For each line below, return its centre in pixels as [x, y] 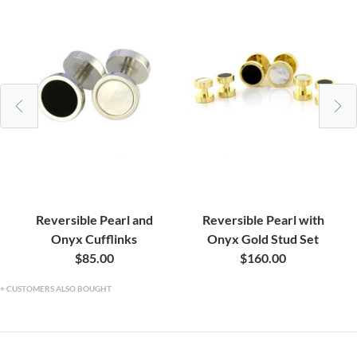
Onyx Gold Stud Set [263, 239]
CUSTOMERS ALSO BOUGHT [59, 289]
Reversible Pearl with [263, 220]
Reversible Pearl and [94, 220]
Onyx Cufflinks [94, 239]
